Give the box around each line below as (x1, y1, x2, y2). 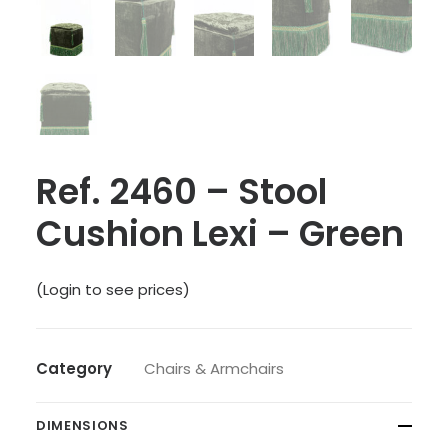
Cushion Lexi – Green (36, 209, 404, 258)
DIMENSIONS (36, 416, 129, 435)
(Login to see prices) (36, 279, 190, 300)
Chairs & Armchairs (144, 358, 284, 379)
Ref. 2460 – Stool (36, 167, 327, 216)
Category (36, 358, 112, 379)
